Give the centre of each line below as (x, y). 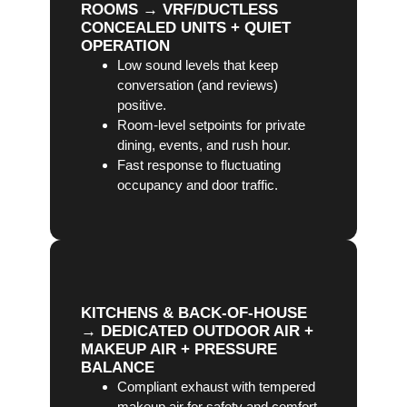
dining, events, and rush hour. (203, 145)
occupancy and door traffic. (197, 185)
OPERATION (125, 46)
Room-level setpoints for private (211, 125)
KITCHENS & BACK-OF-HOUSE (194, 313)
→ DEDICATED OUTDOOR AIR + (197, 332)
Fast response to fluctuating (199, 165)
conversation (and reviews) (197, 85)
